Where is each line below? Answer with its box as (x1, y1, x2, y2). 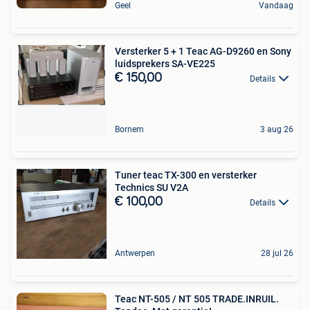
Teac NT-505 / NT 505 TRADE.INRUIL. (115, 293, 279, 304)
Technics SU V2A (115, 181, 188, 193)
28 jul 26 (261, 248, 293, 258)
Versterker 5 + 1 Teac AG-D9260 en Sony (115, 45, 291, 57)
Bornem (115, 124, 144, 134)
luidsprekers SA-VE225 (115, 57, 215, 69)
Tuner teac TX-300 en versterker (115, 169, 257, 181)
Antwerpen (115, 248, 155, 258)
